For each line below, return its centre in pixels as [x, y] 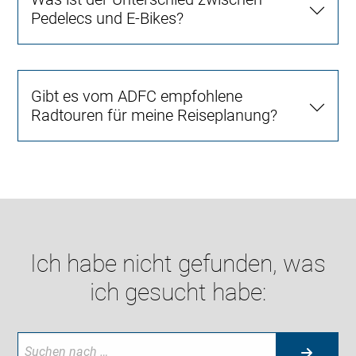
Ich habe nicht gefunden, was [178, 264]
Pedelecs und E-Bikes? [108, 19]
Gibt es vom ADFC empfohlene [137, 97]
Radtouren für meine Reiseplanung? [155, 116]
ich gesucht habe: [178, 292]
